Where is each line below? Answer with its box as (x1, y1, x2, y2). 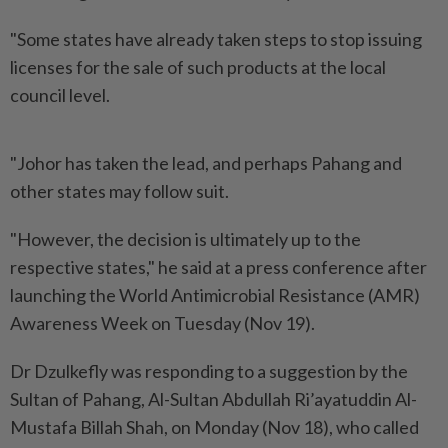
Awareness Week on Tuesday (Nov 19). (10, 312, 315, 334)
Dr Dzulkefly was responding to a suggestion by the (10, 360, 408, 382)
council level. (10, 84, 110, 106)
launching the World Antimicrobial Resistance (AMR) (10, 284, 420, 306)
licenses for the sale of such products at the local (10, 56, 386, 78)
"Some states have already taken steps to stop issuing (10, 28, 422, 50)
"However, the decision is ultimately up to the (10, 228, 361, 250)
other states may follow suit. (10, 180, 229, 202)
